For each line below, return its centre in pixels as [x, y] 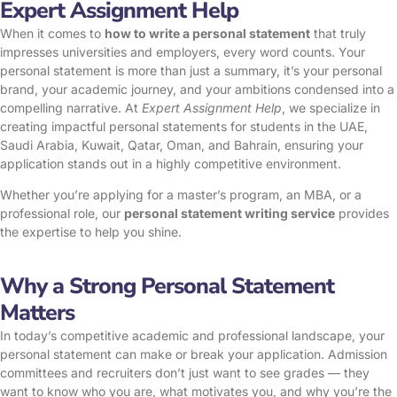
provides [362, 214]
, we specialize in [331, 108]
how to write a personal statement [207, 34]
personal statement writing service [230, 214]
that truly [338, 34]
